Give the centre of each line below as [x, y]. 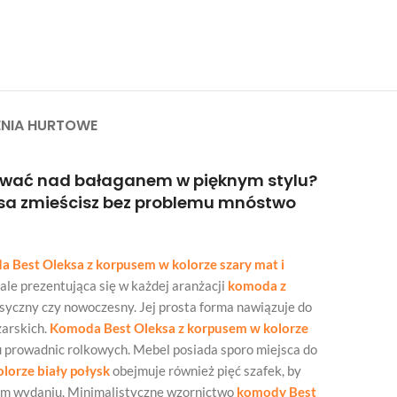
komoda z [257, 285]
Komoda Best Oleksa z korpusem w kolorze [179, 328]
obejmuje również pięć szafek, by [206, 370]
